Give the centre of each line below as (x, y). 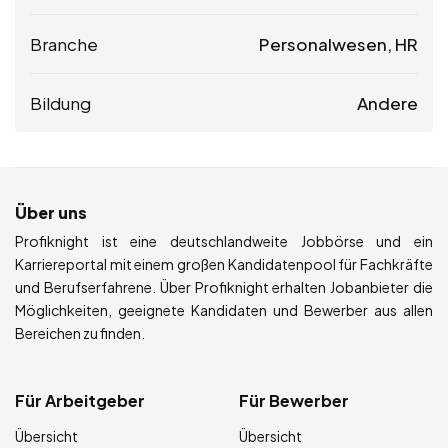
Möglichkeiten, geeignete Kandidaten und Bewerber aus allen (224, 309)
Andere (387, 102)
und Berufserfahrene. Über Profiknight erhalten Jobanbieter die (224, 286)
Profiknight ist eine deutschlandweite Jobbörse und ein (224, 240)
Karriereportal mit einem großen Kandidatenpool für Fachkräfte (224, 263)
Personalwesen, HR (338, 43)
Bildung (60, 102)
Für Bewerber (294, 400)
